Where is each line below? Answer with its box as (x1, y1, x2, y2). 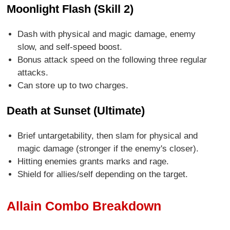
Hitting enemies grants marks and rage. (17, 157, 169, 167)
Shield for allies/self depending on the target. (17, 169, 188, 180)
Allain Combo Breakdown (7, 198, 162, 213)
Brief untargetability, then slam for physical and (17, 131, 198, 141)
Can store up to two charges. (17, 81, 128, 91)
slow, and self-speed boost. (17, 42, 122, 52)
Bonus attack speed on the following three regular (17, 55, 207, 65)
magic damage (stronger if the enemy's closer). (17, 144, 199, 154)
